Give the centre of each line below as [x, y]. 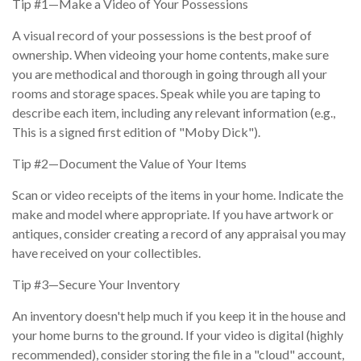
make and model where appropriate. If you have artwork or [173, 214]
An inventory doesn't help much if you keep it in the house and [179, 316]
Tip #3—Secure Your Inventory [96, 284]
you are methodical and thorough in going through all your [170, 74]
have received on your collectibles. [106, 253]
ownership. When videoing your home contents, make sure [170, 55]
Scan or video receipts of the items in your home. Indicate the [178, 195]
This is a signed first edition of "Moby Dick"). [136, 132]
